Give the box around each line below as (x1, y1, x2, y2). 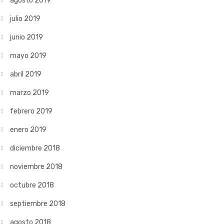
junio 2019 (10, 33, 43, 41)
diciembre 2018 (10, 144, 60, 152)
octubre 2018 (10, 181, 54, 189)
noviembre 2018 (10, 162, 62, 171)
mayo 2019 (10, 51, 46, 60)
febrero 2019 (10, 107, 52, 115)
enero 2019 (10, 125, 46, 134)
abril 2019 (10, 70, 41, 78)
